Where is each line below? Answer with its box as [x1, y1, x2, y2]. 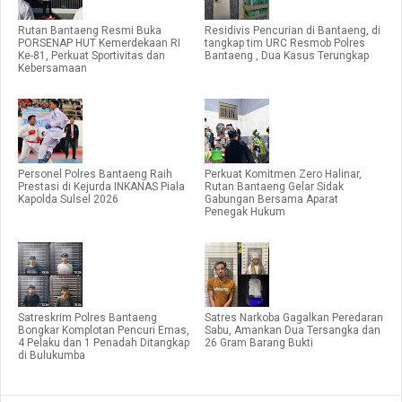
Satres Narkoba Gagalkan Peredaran [205, 310, 383, 324]
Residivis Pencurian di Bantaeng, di [205, 23, 380, 37]
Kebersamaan [18, 61, 87, 74]
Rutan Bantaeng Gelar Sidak [205, 179, 344, 193]
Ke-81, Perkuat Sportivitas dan [18, 48, 165, 62]
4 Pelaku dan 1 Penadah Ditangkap [18, 336, 189, 349]
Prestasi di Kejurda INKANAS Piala [18, 179, 185, 193]
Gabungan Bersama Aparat [205, 192, 338, 205]
